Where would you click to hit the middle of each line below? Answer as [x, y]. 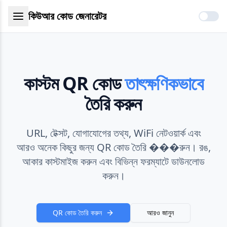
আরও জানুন [160, 213]
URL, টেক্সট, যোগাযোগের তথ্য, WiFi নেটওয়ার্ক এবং [113, 133]
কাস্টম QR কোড [74, 83]
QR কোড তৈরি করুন [77, 213]
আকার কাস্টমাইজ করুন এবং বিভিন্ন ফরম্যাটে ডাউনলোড [113, 161]
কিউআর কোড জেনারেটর [67, 16]
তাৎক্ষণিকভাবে [164, 83]
